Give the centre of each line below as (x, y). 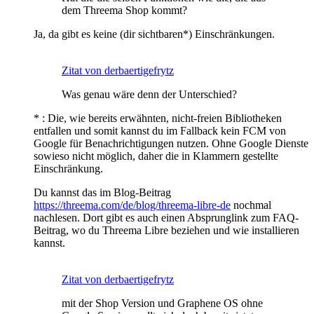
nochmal (251, 205)
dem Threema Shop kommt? (124, 10)
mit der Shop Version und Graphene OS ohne (162, 303)
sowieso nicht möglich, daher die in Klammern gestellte (156, 156)
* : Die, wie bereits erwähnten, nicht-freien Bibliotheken (158, 118)
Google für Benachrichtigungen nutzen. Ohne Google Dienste (171, 143)
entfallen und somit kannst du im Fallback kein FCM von (160, 131)
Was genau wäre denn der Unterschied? (149, 94)
